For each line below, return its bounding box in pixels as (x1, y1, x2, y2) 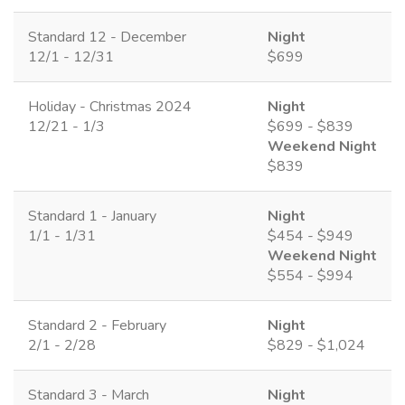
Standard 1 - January (28, 205, 156, 226)
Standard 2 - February (28, 315, 166, 335)
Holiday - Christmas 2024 (28, 96, 192, 117)
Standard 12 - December (28, 26, 186, 47)
